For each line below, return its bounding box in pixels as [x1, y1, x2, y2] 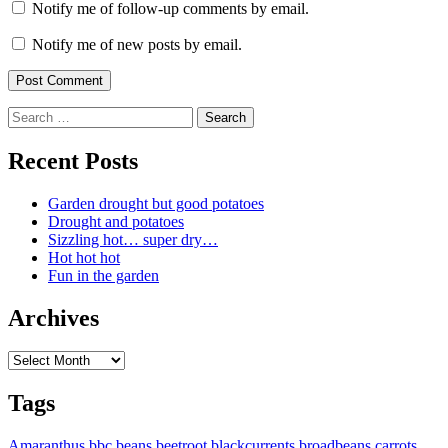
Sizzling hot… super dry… [48, 230, 218, 248]
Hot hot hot [48, 248, 120, 266]
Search [7, 105, 50, 123]
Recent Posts [8, 147, 138, 174]
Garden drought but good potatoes [48, 194, 264, 212]
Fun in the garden [48, 266, 159, 284]
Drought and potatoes [48, 212, 184, 230]
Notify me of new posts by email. [32, 35, 242, 53]
